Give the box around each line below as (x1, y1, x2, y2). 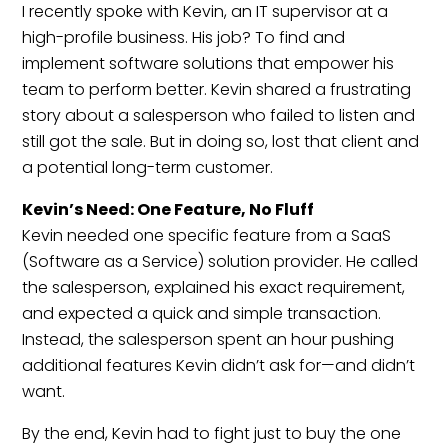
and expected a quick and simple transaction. (22, 301, 382, 325)
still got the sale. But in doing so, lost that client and (22, 129, 420, 153)
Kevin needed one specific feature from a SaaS (22, 223, 392, 247)
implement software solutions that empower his (22, 51, 395, 75)
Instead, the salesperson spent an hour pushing (22, 327, 395, 351)
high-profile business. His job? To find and (22, 25, 346, 49)
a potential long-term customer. (22, 155, 274, 179)
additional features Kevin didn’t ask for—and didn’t (22, 353, 416, 377)
